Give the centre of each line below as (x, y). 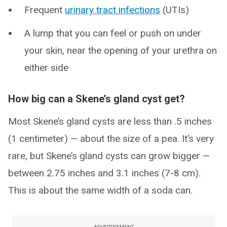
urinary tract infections (112, 10)
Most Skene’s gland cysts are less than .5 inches (110, 121)
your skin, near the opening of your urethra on (121, 50)
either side (46, 68)
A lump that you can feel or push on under (113, 33)
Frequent (45, 10)
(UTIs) (175, 10)
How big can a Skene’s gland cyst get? (97, 99)
